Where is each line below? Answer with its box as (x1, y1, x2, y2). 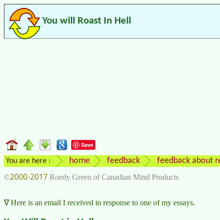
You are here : (6, 157, 51, 165)
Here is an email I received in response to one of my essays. (11, 198, 195, 207)
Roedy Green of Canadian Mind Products (48, 172, 179, 181)
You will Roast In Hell (42, 16, 131, 27)
